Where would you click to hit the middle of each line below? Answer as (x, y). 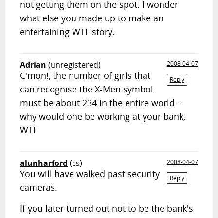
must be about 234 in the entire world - (100, 103)
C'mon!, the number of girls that (85, 75)
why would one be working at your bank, (103, 116)
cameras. (39, 187)
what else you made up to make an (92, 18)
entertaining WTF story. (68, 32)
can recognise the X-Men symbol (87, 89)
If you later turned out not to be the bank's (107, 208)
